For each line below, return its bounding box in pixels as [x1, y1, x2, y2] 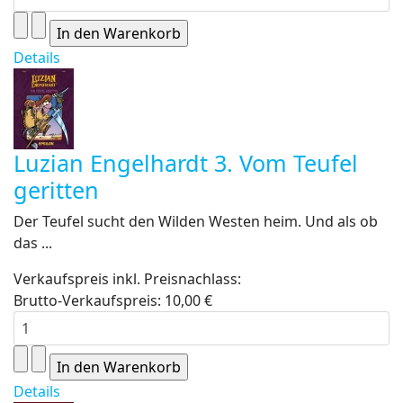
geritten [13, 175, 99, 205]
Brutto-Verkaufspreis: [13, 291, 165, 310]
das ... [13, 233, 52, 253]
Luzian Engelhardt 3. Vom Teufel [13, 148, 358, 178]
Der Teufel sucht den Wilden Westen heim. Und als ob [13, 211, 378, 231]
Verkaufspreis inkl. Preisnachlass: [13, 269, 241, 289]
